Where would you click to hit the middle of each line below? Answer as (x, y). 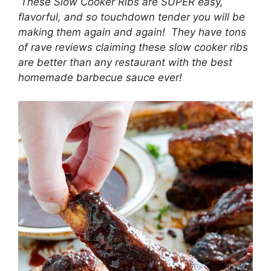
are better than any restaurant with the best (125, 62)
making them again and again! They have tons (132, 32)
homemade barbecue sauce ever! (102, 77)
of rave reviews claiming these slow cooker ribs (133, 47)
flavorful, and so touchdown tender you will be (132, 17)
